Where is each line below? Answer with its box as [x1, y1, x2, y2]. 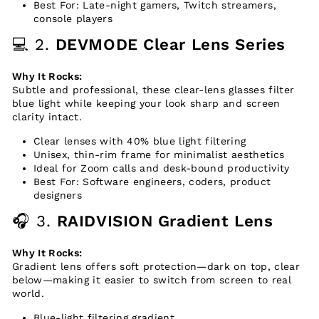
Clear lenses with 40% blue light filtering [33, 135, 246, 147]
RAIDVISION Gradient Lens [56, 211, 273, 231]
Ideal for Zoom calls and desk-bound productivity [33, 162, 290, 174]
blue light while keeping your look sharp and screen [12, 98, 281, 110]
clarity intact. [12, 111, 83, 123]
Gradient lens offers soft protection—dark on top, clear [12, 261, 300, 273]
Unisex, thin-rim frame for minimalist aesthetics [33, 149, 285, 161]
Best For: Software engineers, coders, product [33, 176, 271, 188]
